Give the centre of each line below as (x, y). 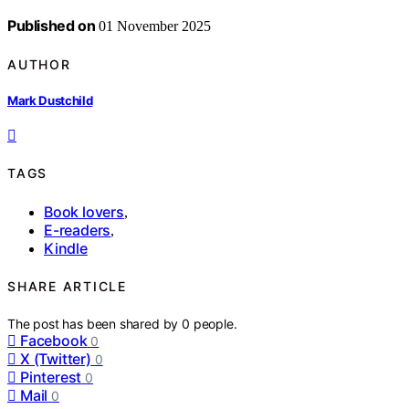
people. (215, 323)
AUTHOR (39, 64)
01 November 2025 (153, 26)
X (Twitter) (56, 358)
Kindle (66, 248)
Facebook (54, 340)
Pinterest (51, 377)
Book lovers (84, 211)
